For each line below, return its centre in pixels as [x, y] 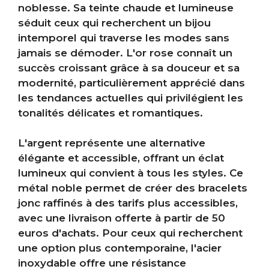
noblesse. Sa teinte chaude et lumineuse [126, 8]
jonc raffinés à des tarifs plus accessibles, [128, 203]
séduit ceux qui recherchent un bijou [114, 23]
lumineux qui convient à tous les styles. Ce [131, 173]
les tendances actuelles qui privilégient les [131, 98]
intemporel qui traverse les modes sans [124, 38]
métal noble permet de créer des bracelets [133, 188]
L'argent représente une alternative [112, 143]
